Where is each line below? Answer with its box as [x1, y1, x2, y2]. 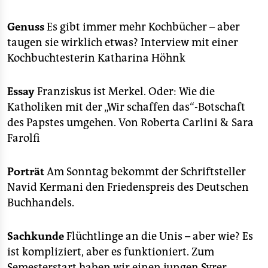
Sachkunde [7, 230, 64, 243]
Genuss [7, 20, 44, 33]
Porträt [7, 165, 47, 178]
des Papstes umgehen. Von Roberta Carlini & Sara [7, 116, 254, 129]
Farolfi [7, 132, 40, 145]
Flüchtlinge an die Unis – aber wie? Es [64, 230, 253, 243]
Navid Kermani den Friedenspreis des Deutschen [7, 181, 249, 194]
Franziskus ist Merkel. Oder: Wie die [37, 85, 215, 98]
